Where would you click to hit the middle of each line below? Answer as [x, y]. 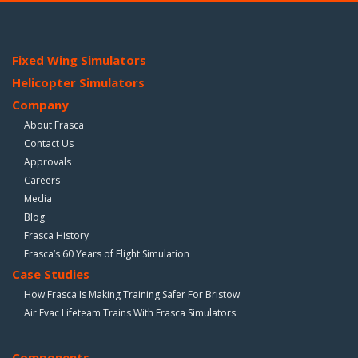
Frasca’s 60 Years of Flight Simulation [107, 253]
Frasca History [56, 235]
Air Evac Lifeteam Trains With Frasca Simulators [130, 312]
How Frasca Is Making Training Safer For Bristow [132, 294]
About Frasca [54, 125]
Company [40, 104]
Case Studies [51, 274]
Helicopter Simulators [78, 82]
